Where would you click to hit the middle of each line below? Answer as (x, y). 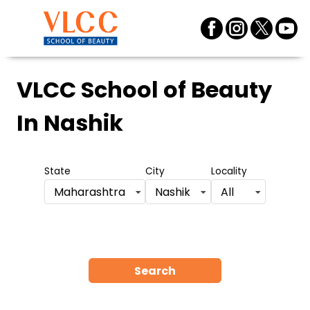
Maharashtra (90, 192)
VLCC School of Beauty (144, 90)
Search (155, 271)
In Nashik (70, 123)
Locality (229, 171)
